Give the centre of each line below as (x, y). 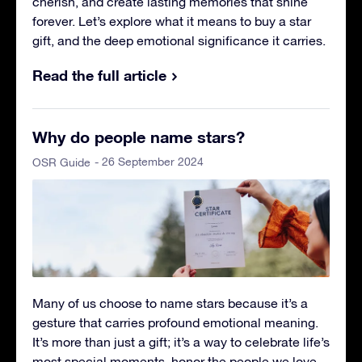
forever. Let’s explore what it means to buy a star (172, 21)
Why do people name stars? (139, 136)
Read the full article (99, 75)
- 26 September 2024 (149, 161)
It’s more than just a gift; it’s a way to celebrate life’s (181, 342)
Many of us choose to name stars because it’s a (170, 303)
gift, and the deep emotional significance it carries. (179, 40)
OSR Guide (61, 162)
